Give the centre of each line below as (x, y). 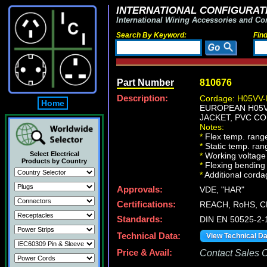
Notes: (212, 127)
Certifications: (146, 204)
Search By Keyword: (151, 35)
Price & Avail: (145, 253)
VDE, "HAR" (222, 190)
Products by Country (54, 161)
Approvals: (140, 190)
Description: (142, 98)
